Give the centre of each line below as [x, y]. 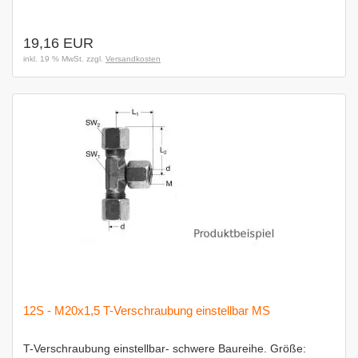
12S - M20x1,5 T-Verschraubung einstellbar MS [147, 310]
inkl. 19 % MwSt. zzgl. [64, 59]
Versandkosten [133, 59]
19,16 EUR [58, 43]
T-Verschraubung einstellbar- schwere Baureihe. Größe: [165, 348]
